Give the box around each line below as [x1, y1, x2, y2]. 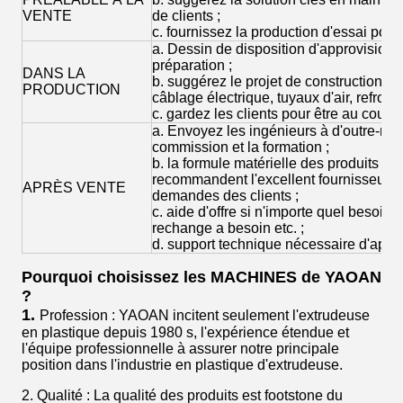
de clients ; [152, 8, 220, 24]
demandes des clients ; [152, 188, 299, 204]
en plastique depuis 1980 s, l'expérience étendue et [22, 325, 349, 341]
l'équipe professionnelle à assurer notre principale [22, 341, 339, 357]
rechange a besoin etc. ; [152, 220, 304, 237]
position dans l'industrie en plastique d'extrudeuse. [22, 357, 343, 373]
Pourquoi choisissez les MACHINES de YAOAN [22, 268, 381, 287]
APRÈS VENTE [22, 180, 126, 196]
